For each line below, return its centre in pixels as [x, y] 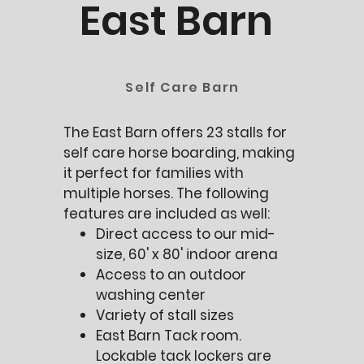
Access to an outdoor [171, 275]
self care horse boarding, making [180, 153]
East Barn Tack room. [169, 336]
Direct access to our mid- [186, 234]
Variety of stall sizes [165, 315]
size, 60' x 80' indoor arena [187, 254]
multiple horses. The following [167, 193]
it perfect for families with [154, 173]
